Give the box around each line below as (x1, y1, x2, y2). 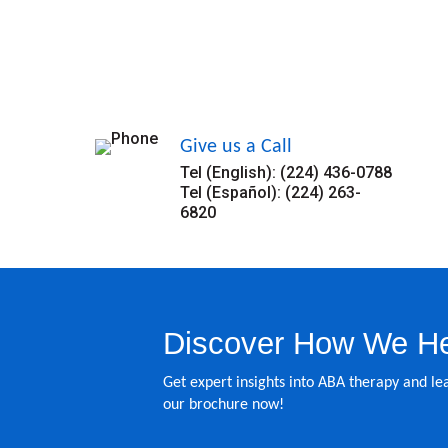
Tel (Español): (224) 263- (179, 183, 361, 203)
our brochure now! (162, 396, 284, 413)
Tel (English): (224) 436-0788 (179, 163, 392, 183)
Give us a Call (179, 137, 292, 158)
